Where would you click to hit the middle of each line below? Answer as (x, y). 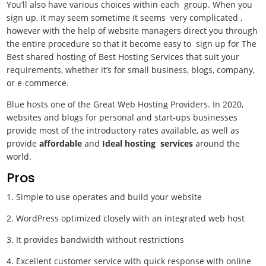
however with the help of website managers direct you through (132, 31)
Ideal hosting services (148, 143)
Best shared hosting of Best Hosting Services (95, 57)
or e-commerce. (38, 83)
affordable (61, 143)
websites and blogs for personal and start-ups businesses (122, 117)
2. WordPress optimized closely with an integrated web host (127, 218)
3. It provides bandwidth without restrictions (97, 240)
